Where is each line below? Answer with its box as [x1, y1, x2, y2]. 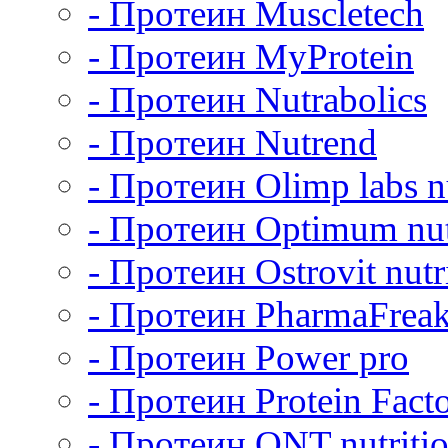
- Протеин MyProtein [88, 36, 414, 77]
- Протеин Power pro [88, 337, 409, 378]
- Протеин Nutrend [88, 122, 377, 163]
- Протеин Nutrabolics [88, 79, 427, 120]
